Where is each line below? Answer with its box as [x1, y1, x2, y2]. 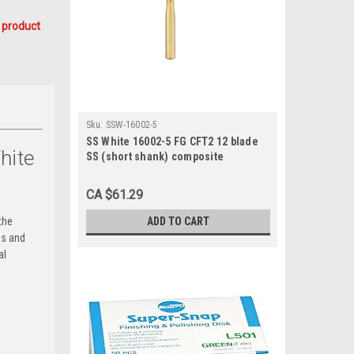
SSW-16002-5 [105, 119, 158, 130]
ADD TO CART [146, 215, 209, 228]
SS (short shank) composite [85, 150, 224, 163]
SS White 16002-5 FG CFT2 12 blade [85, 135, 258, 148]
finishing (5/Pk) [85, 165, 165, 178]
